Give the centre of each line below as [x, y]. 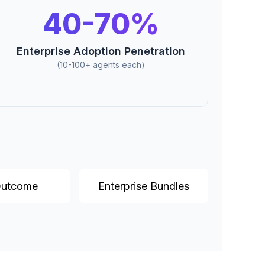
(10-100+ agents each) [101, 65]
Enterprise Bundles [144, 186]
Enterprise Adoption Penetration [101, 51]
